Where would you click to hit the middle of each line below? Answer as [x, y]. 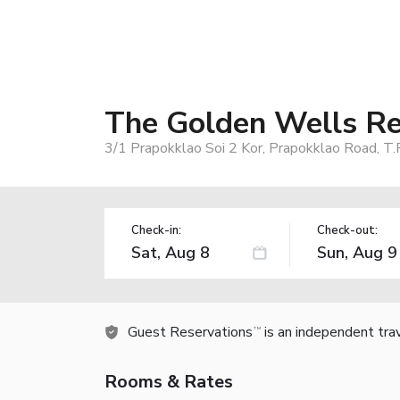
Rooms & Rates [169, 381]
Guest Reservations [190, 332]
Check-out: [347, 230]
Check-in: [156, 230]
